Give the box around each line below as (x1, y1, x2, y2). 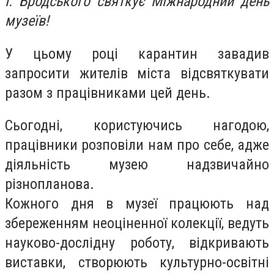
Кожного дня (5, 195, 106, 213)
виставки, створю (5, 254, 124, 272)
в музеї (106, 195, 157, 213)
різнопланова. (5, 176, 94, 193)
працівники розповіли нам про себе (5, 136, 231, 154)
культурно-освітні (147, 254, 269, 272)
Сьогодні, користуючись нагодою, (5, 117, 269, 135)
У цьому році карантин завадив (5, 45, 269, 62)
